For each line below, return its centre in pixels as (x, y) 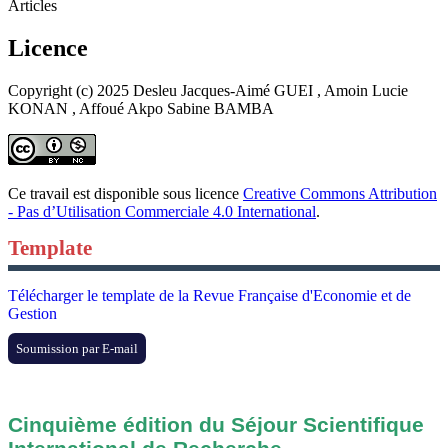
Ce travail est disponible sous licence (125, 193)
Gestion (32, 313)
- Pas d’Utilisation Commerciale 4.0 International (162, 211)
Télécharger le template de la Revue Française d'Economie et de (209, 295)
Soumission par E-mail (77, 348)
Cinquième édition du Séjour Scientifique (216, 424)
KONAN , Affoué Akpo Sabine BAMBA (141, 108)
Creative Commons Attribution (340, 193)
